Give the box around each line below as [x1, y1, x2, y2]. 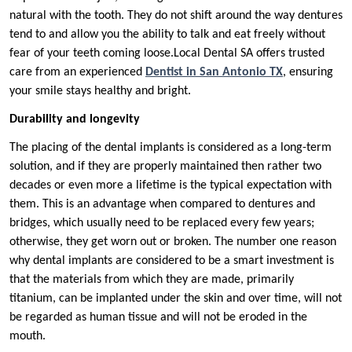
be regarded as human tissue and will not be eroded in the [9, 311, 307, 324]
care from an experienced [9, 66, 145, 79]
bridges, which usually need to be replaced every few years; [9, 217, 314, 230]
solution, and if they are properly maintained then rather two [9, 160, 321, 174]
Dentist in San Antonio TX [145, 66, 283, 79]
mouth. [9, 330, 46, 343]
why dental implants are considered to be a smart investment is [9, 255, 334, 268]
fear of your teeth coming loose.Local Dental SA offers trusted [9, 47, 324, 60]
